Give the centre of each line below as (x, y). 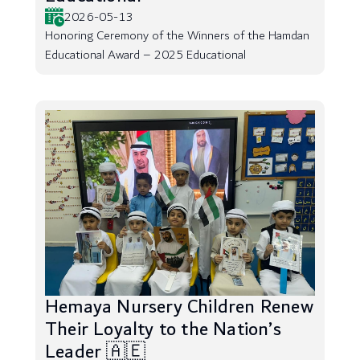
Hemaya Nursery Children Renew (179, 307)
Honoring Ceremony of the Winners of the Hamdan (177, 36)
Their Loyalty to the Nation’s (163, 329)
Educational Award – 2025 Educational (145, 55)
